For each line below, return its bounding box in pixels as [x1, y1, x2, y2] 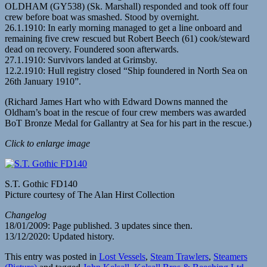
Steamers [213, 251, 247, 262]
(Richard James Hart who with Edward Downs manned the [5, 96, 228, 107]
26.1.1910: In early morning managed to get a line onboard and [5, 22, 242, 33]
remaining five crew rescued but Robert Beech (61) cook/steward [5, 33, 250, 44]
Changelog [5, 209, 46, 220]
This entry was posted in [5, 251, 99, 262]
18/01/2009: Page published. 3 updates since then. [5, 220, 193, 231]
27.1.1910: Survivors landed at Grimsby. [5, 54, 157, 65]
